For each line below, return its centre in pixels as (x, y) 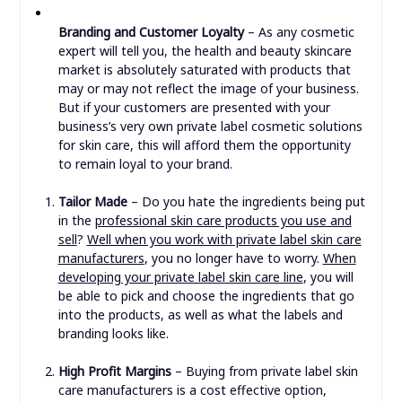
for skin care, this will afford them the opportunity (204, 145)
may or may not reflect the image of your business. (208, 89)
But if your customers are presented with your (194, 108)
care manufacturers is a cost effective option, (192, 390)
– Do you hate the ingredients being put (246, 202)
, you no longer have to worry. (233, 258)
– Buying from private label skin (264, 371)
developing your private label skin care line (180, 277)
